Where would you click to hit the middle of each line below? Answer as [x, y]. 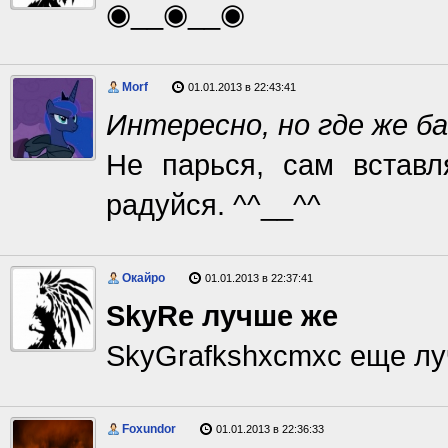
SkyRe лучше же [222, 315]
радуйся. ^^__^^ [213, 204]
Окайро [143, 278]
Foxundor [149, 429]
